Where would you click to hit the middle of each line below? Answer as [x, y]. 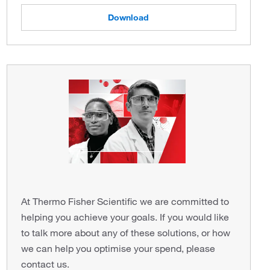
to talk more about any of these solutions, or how [125, 232]
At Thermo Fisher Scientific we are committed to [125, 201]
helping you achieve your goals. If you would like [125, 217]
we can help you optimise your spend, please [118, 248]
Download [129, 17]
